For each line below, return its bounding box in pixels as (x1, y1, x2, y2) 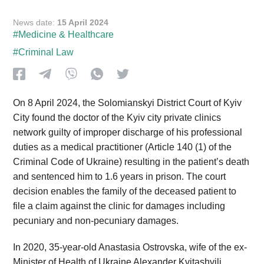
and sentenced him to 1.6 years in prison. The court (13, 171, 226, 181)
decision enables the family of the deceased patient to (13, 186, 237, 196)
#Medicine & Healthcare (13, 29, 114, 39)
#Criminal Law (13, 47, 74, 57)
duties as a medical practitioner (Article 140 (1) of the (13, 142, 232, 152)
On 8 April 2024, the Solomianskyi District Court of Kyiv (13, 98, 242, 108)
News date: (13, 18, 58, 27)
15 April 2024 (57, 18, 109, 27)
